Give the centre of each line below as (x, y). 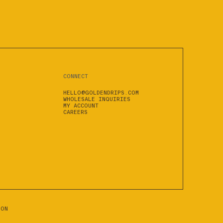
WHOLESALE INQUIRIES (97, 99)
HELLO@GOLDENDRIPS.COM (101, 93)
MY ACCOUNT (81, 106)
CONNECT (76, 76)
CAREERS (76, 112)
